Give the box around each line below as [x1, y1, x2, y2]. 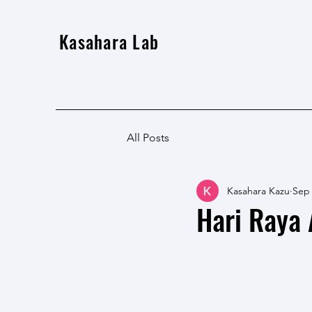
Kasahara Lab [59, 29, 159, 54]
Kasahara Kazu [227, 184, 290, 197]
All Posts [127, 131, 169, 144]
